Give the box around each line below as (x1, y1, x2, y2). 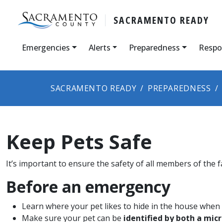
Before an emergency (6, 175, 170, 197)
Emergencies (22, 42, 70, 53)
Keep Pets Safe (6, 127, 152, 155)
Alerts (88, 42, 111, 53)
